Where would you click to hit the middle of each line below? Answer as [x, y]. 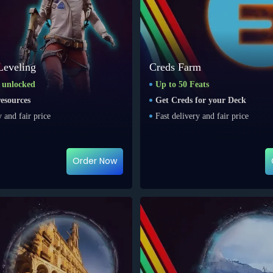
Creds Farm [175, 67]
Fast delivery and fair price [202, 116]
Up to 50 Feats [183, 84]
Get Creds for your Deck [201, 100]
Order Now [95, 161]
